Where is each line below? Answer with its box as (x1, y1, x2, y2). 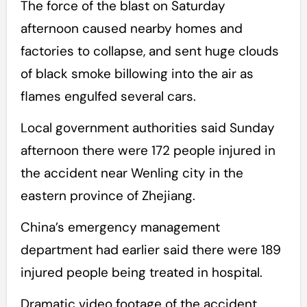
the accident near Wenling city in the (20, 164, 243, 182)
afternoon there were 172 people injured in (20, 142, 275, 160)
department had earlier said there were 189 (20, 241, 281, 259)
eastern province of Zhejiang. (20, 187, 195, 205)
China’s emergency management (20, 219, 220, 236)
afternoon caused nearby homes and (20, 20, 243, 38)
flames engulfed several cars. (20, 88, 196, 106)
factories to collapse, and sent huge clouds (20, 42, 279, 60)
